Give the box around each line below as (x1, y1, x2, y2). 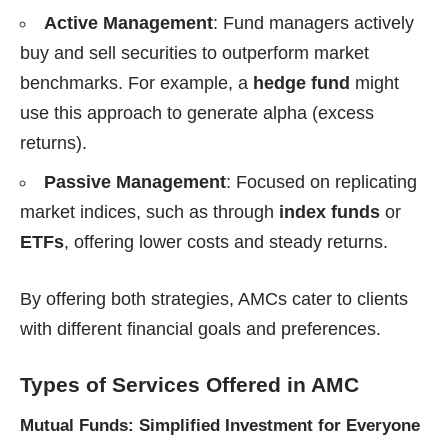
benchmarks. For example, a (20, 72, 253, 93)
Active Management (44, 12, 213, 33)
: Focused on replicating (226, 171, 417, 192)
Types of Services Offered (20, 372, 281, 396)
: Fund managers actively (213, 12, 414, 33)
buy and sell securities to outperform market (20, 42, 369, 63)
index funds (279, 201, 380, 222)
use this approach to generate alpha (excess (20, 102, 374, 123)
